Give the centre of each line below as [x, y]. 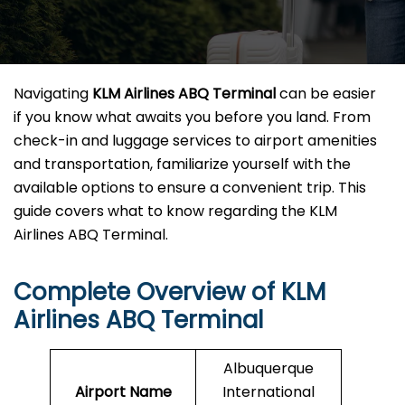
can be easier [326, 94]
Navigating [53, 94]
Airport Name [123, 392]
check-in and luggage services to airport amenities [195, 141]
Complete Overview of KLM [170, 292]
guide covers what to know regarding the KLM [175, 212]
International [268, 392]
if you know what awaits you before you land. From [192, 118]
